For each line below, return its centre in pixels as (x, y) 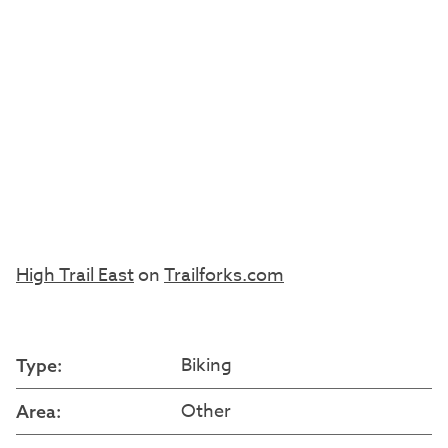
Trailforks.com (224, 275)
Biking (206, 365)
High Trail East (75, 275)
